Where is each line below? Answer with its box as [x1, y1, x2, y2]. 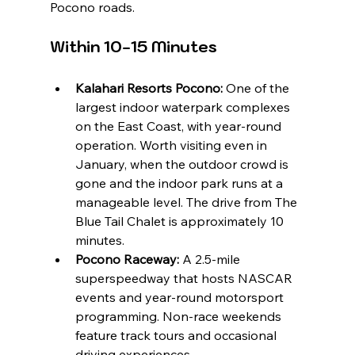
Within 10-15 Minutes [49, 36, 217, 57]
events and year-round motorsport [74, 288, 287, 305]
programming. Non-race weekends [74, 307, 284, 324]
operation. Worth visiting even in [74, 136, 270, 153]
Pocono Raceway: [74, 250, 179, 267]
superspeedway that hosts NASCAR [74, 269, 296, 286]
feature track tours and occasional [74, 326, 280, 343]
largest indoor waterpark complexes [74, 98, 293, 115]
